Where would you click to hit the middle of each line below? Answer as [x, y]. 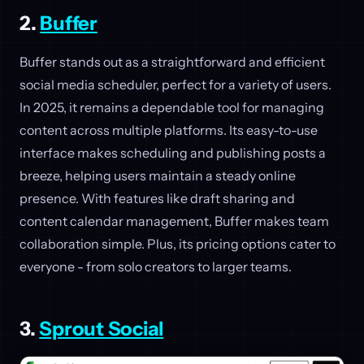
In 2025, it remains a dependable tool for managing [172, 107]
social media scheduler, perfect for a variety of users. [175, 84]
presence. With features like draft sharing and [157, 198]
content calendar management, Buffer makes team [174, 221]
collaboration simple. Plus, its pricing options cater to [178, 243]
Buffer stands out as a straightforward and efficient [172, 61]
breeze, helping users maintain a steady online [158, 175]
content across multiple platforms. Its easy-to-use [169, 130]
